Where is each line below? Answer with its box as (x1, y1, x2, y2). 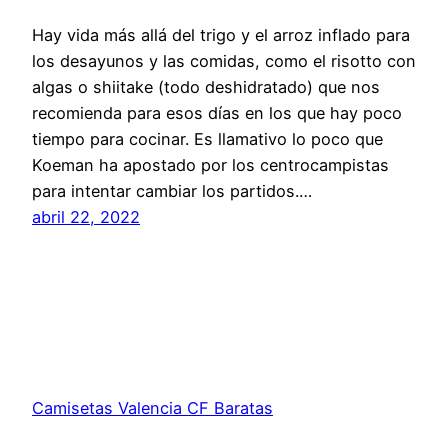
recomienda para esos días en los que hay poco (32, 102, 402, 123)
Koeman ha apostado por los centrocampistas (32, 154, 389, 175)
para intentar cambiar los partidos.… (32, 180, 312, 201)
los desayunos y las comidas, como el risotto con (32, 50, 416, 71)
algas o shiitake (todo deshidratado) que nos (32, 76, 380, 97)
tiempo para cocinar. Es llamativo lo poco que (32, 128, 383, 149)
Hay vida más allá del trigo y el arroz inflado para (32, 24, 410, 45)
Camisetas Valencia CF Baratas (32, 397, 273, 418)
